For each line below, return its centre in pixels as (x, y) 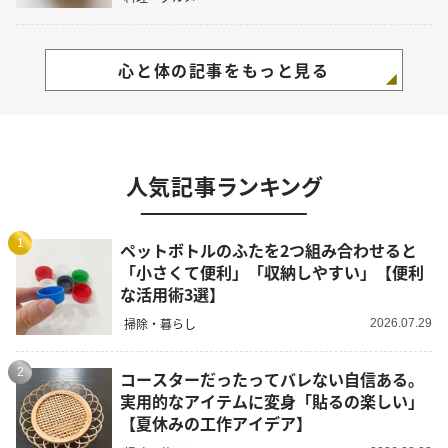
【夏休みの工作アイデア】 (216, 423)
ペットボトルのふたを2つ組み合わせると (268, 250)
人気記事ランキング (224, 184)
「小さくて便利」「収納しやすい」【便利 (272, 272)
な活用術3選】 (172, 294)
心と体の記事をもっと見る (224, 69)
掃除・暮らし (160, 323)
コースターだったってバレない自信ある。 (272, 379)
